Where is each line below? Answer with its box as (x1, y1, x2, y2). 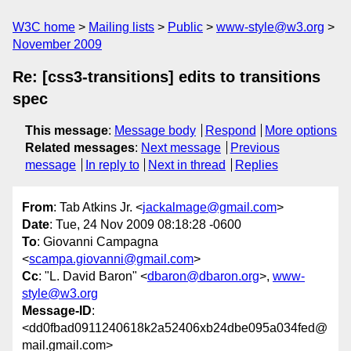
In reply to (85, 158, 139, 172)
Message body (114, 124, 196, 137)
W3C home (13, 20, 75, 34)
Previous (230, 141, 280, 154)
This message (25, 124, 108, 137)
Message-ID (22, 304, 92, 318)
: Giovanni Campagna (37, 235, 158, 249)
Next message (141, 141, 221, 154)
